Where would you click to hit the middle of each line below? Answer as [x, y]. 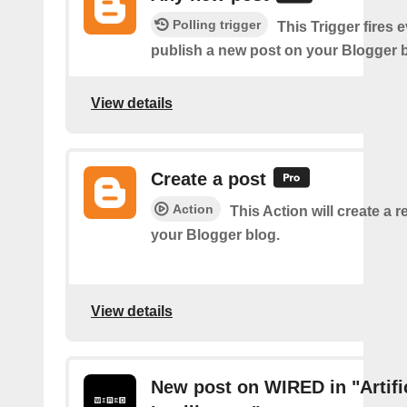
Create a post [208, 179]
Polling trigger [217, 25]
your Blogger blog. [215, 235]
